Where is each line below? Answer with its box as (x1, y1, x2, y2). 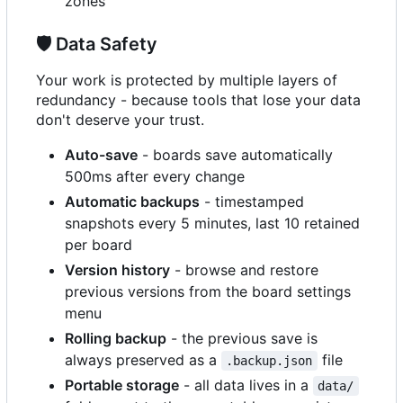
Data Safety (51, 32, 157, 55)
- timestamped (200, 192, 304, 210)
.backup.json (226, 353, 313, 368)
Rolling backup (65, 328, 166, 347)
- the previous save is (166, 328, 318, 347)
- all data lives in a (179, 375, 313, 394)
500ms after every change (65, 166, 245, 185)
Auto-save (65, 145, 138, 164)
